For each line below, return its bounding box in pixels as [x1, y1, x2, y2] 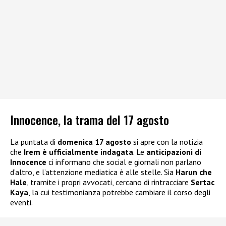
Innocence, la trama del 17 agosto [10, 110, 169, 129]
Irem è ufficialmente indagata [24, 146, 133, 157]
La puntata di [10, 136, 58, 147]
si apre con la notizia [131, 136, 203, 147]
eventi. [10, 197, 33, 207]
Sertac [191, 177, 214, 187]
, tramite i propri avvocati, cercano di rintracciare [27, 177, 191, 187]
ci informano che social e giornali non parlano [46, 156, 201, 167]
